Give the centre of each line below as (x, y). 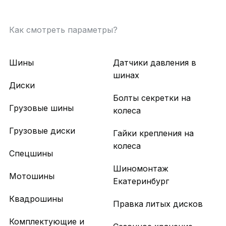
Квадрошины (36, 199)
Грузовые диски (42, 131)
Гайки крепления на (153, 133)
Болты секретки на (152, 98)
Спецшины (31, 153)
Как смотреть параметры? (63, 30)
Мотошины (32, 176)
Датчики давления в (155, 63)
